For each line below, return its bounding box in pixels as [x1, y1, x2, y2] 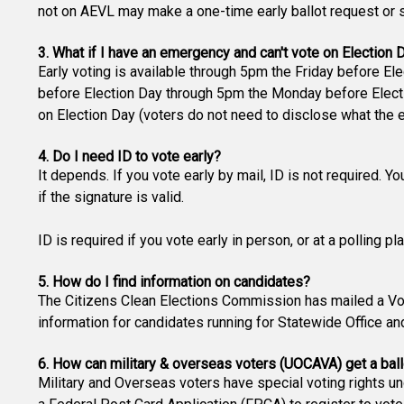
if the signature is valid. [38, 188, 184, 206]
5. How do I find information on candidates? [38, 273, 310, 290]
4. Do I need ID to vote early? [38, 148, 221, 165]
